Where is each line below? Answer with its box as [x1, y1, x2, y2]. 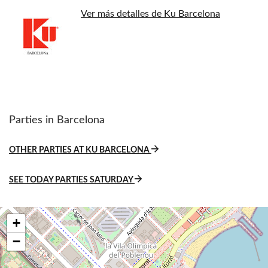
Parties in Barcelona [9, 115, 105, 126]
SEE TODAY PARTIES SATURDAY [9, 176, 135, 184]
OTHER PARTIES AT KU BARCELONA [9, 146, 151, 154]
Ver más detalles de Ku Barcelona [81, 9, 220, 19]
